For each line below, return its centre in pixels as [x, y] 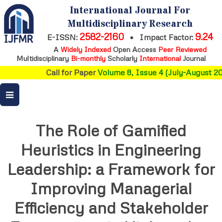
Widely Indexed [85, 49]
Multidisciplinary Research [130, 24]
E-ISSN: [63, 37]
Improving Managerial [111, 188]
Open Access [134, 49]
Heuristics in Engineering [111, 150]
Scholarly [122, 58]
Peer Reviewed [182, 49]
